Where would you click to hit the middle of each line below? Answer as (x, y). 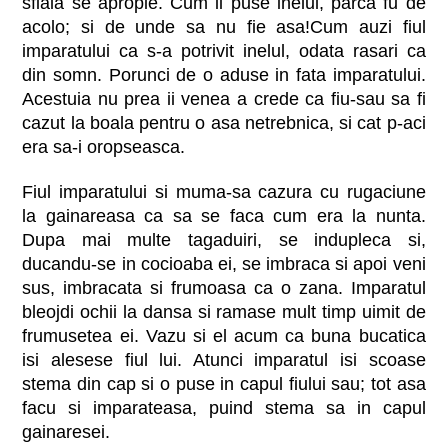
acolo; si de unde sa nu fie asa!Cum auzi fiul (224, 27)
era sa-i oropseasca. (104, 147)
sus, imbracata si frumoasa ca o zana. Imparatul (224, 288)
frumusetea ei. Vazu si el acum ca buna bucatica (224, 336)
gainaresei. (66, 432)
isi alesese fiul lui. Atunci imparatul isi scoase (224, 360)
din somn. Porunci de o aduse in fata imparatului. (224, 75)
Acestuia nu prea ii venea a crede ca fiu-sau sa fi (224, 99)
